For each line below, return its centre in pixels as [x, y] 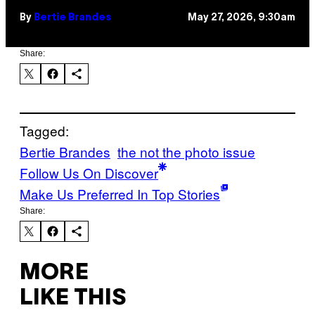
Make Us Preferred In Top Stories [120, 194]
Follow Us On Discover [89, 173]
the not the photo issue [186, 152]
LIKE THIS [73, 298]
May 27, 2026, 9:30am [242, 18]
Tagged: [44, 131]
